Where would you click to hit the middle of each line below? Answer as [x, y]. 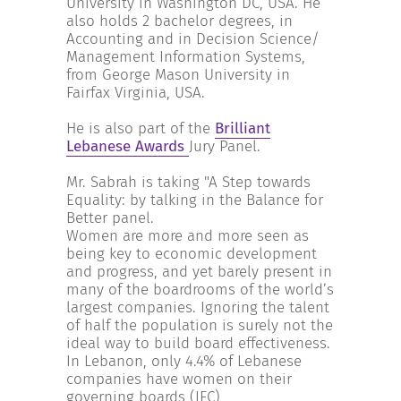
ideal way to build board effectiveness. [198, 343]
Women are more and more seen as [188, 236]
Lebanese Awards [128, 146]
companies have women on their [179, 379]
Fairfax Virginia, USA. [136, 93]
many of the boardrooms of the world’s [200, 290]
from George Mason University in [178, 75]
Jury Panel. [225, 146]
